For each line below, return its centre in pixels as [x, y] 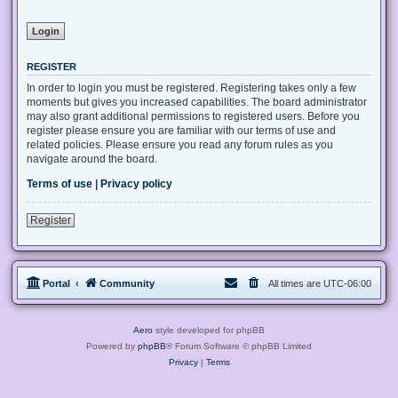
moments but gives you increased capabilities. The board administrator [197, 102]
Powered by [112, 346]
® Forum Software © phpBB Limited [239, 346]
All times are [296, 283]
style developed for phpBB [209, 330]
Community [127, 283]
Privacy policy [136, 183]
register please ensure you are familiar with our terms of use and [181, 130]
